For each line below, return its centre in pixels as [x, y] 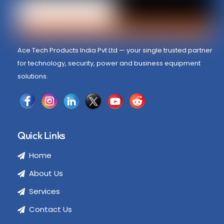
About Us [46, 173]
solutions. [33, 76]
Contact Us [50, 209]
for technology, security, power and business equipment [109, 63]
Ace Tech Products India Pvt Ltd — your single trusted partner [115, 50]
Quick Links [41, 135]
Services [44, 191]
